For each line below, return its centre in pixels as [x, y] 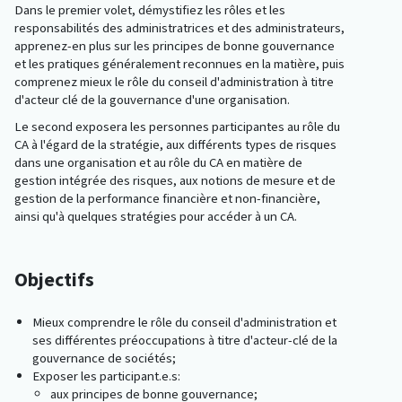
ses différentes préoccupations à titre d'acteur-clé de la [185, 341]
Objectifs [54, 280]
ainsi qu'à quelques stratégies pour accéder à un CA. [156, 217]
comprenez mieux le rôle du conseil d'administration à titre [174, 82]
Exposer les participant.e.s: [106, 376]
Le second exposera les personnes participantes [151, 127]
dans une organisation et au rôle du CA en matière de [158, 163]
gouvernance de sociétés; [104, 358]
